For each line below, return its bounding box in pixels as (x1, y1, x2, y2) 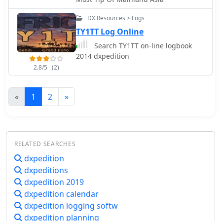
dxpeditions (22, 165, 68, 176)
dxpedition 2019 (22, 177, 84, 188)
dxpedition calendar (22, 188, 99, 200)
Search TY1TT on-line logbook (92, 41, 192, 51)
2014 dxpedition (76, 51, 129, 61)
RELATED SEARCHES (14, 140, 76, 148)
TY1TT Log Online (76, 26, 144, 37)
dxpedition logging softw (22, 200, 118, 212)
